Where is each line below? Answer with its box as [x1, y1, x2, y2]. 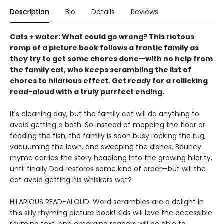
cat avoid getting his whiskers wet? [10, 175, 132, 185]
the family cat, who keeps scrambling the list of [10, 65, 191, 75]
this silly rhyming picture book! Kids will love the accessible [10, 208, 212, 218]
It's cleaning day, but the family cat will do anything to [10, 109, 199, 119]
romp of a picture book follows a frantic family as [10, 43, 199, 53]
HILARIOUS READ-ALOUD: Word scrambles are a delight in [10, 197, 204, 207]
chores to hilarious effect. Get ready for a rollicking [10, 76, 208, 86]
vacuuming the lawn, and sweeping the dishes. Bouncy [10, 142, 201, 152]
